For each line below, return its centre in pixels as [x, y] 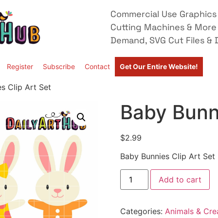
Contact [97, 66]
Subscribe [59, 66]
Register [20, 66]
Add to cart [180, 179]
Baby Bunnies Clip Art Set [167, 156]
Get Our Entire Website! [159, 66]
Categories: [142, 211]
